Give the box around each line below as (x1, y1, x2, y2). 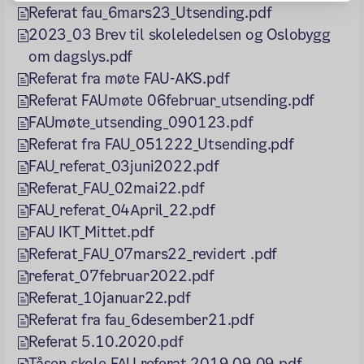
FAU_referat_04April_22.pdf (28, 199, 215, 220)
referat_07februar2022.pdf (28, 265, 214, 286)
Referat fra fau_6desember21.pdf (28, 309, 254, 330)
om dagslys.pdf (28, 45, 133, 67)
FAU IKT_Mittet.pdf (28, 221, 154, 242)
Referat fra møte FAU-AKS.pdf (28, 67, 230, 89)
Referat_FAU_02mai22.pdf (28, 177, 205, 198)
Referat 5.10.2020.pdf (28, 331, 184, 352)
